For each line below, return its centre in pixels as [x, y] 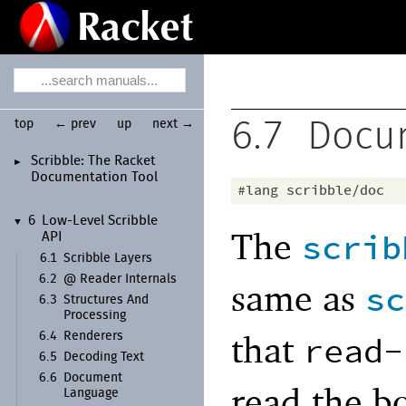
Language [92, 394]
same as [298, 298]
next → [173, 124]
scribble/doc [335, 191]
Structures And [106, 300]
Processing [95, 316]
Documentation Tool [95, 177]
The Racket [121, 161]
